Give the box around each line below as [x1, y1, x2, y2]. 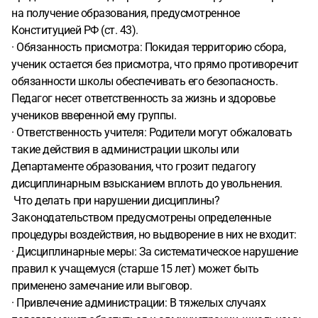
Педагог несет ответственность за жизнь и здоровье [11, 92, 275, 105]
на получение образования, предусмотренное [11, 6, 240, 20]
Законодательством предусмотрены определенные [11, 211, 270, 224]
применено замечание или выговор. [11, 279, 192, 292]
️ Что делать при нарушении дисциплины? [11, 194, 219, 207]
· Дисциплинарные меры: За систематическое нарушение [11, 245, 298, 258]
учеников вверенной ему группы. [11, 109, 176, 122]
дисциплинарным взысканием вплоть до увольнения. [11, 177, 283, 190]
